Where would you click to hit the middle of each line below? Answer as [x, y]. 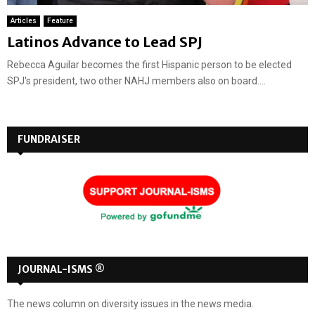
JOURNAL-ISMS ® [61, 270]
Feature [60, 21]
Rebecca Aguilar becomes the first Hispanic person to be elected [149, 65]
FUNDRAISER [49, 140]
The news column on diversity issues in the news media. [130, 304]
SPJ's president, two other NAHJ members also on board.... [136, 81]
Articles [24, 21]
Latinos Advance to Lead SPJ [105, 42]
